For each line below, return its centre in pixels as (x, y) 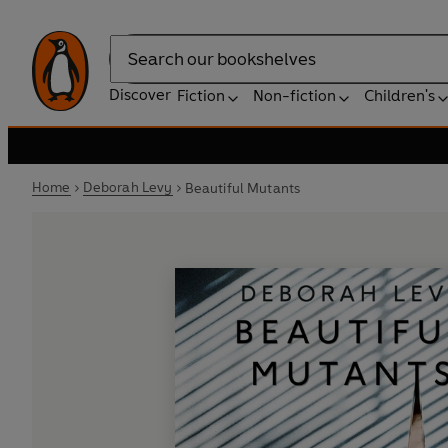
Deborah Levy (127, 187)
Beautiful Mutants (242, 188)
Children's (399, 95)
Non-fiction (294, 95)
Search (134, 69)
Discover (140, 94)
